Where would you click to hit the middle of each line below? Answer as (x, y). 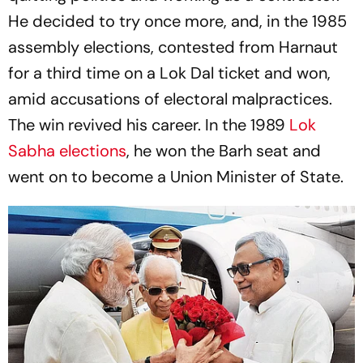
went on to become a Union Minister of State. (176, 176)
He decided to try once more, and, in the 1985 (177, 21)
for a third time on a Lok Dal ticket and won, (169, 73)
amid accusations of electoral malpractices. (170, 98)
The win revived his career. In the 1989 (149, 124)
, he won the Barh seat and (224, 150)
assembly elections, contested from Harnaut (173, 47)
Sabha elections (67, 150)
